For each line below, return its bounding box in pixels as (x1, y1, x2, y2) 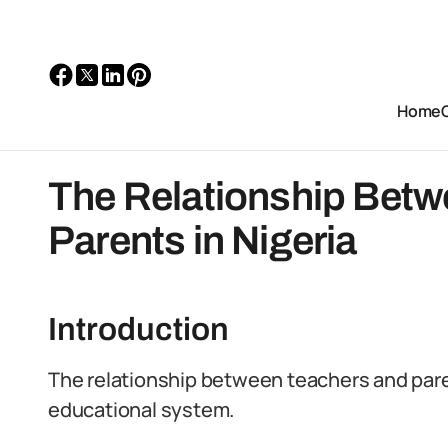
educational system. (48, 396, 235, 423)
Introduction (48, 312, 229, 347)
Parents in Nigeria (48, 219, 357, 262)
